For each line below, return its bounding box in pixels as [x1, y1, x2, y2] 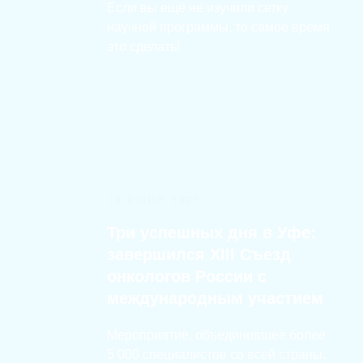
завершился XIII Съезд [107, 246, 291, 263]
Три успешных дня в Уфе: [107, 224, 316, 241]
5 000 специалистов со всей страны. [107, 348, 326, 361]
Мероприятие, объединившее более [107, 328, 326, 342]
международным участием [107, 289, 323, 307]
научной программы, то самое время [107, 20, 330, 34]
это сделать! [107, 40, 180, 53]
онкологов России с [107, 267, 267, 285]
